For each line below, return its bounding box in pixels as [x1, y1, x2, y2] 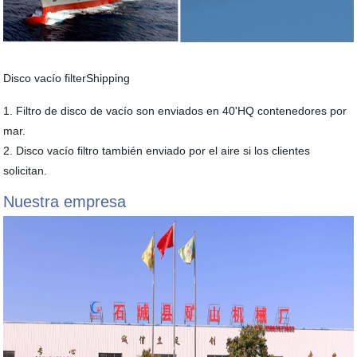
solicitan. [3, 164, 54, 177]
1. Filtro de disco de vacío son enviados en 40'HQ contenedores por [3, 104, 347, 117]
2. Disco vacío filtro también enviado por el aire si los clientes [3, 144, 311, 157]
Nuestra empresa [3, 193, 127, 210]
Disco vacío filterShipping [3, 72, 131, 84]
